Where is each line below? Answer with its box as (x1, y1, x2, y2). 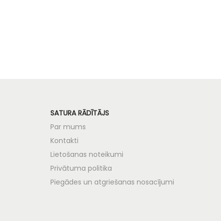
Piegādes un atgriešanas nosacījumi (50, 177, 174, 187)
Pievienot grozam (80, 1, 148, 13)
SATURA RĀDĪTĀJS (50, 108, 109, 118)
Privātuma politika (50, 163, 112, 173)
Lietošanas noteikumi (50, 149, 123, 159)
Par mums (50, 121, 86, 132)
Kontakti (50, 135, 78, 146)
